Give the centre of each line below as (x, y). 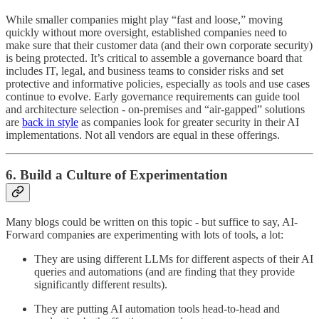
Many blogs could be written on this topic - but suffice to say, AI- (152, 222)
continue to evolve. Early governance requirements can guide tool (153, 96)
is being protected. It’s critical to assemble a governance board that (154, 58)
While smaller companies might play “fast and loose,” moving (144, 19)
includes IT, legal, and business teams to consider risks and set (145, 70)
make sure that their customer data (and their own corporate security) (159, 45)
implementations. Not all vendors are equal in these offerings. (143, 135)
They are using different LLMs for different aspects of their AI (174, 259)
